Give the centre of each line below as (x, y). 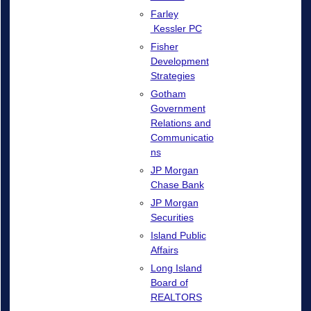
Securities (172, 218)
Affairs (164, 250)
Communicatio (182, 138)
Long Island (176, 268)
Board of (169, 283)
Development (179, 61)
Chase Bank (177, 185)
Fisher (164, 47)
